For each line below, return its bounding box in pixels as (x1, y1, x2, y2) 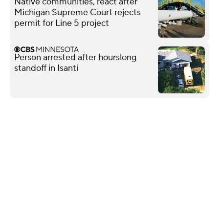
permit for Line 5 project (14, 17, 109, 29)
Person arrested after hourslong (14, 51, 136, 63)
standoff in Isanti (14, 62, 78, 74)
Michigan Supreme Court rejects (14, 6, 141, 18)
